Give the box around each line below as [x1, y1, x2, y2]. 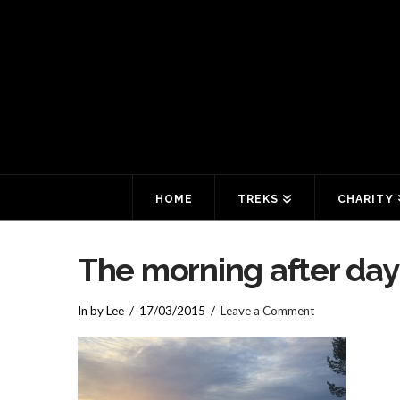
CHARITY [337, 193, 394, 205]
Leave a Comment [221, 303, 315, 318]
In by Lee [78, 303, 124, 318]
